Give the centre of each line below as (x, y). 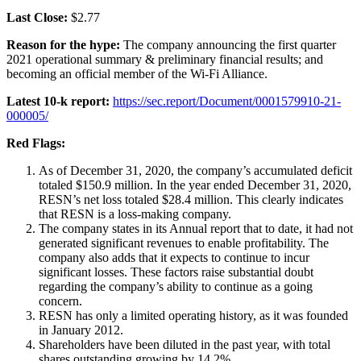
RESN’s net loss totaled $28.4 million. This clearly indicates (191, 199)
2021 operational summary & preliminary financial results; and (165, 59)
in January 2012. (81, 330)
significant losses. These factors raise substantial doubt (176, 272)
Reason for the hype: (65, 44)
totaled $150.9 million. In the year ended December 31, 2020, (195, 185)
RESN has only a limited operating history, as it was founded (193, 315)
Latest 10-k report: (58, 101)
